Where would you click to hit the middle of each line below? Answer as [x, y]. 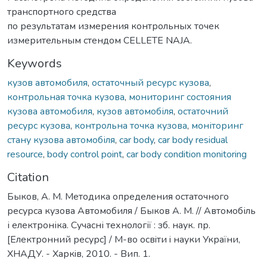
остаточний [203, 111]
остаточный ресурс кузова [150, 83]
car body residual [193, 140]
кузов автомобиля [47, 83]
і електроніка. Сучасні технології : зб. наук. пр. [109, 225]
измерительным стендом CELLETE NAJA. [100, 40]
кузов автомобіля [135, 111]
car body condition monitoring [187, 154]
